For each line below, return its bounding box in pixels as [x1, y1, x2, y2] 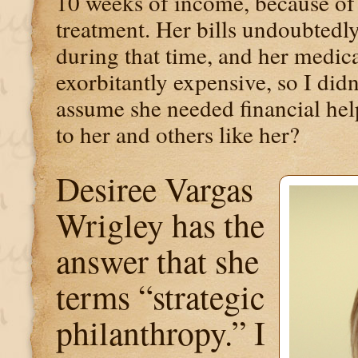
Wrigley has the [56, 202, 265, 247]
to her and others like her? [56, 118, 300, 149]
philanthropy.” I [56, 310, 265, 355]
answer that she [56, 238, 259, 283]
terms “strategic [56, 274, 265, 319]
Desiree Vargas [56, 166, 253, 211]
